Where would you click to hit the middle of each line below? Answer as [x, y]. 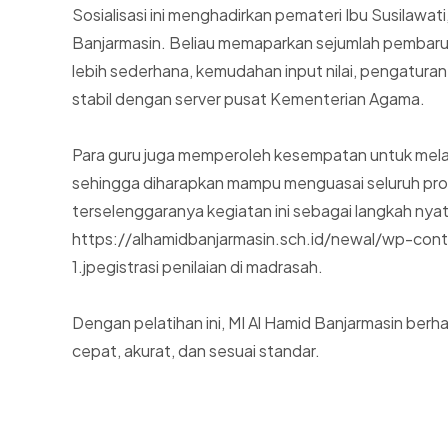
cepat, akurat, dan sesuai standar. [196, 350]
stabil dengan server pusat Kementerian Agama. [248, 98]
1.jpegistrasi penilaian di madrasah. [197, 266]
